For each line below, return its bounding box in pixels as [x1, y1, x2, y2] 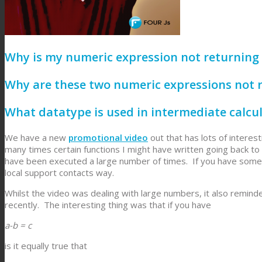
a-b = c [5, 219, 32, 232]
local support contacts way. [5, 167, 114, 179]
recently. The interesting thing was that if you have [5, 199, 211, 211]
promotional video [68, 132, 148, 144]
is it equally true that [5, 240, 87, 252]
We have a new [5, 132, 68, 144]
